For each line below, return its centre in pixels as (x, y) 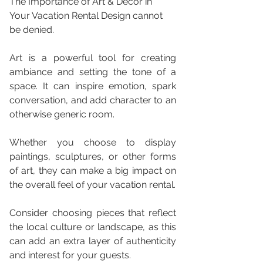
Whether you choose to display (93, 142)
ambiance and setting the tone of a (93, 72)
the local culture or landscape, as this (93, 227)
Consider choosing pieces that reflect (93, 213)
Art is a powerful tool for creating (93, 58)
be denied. (32, 30)
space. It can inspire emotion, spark (93, 86)
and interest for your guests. (71, 255)
